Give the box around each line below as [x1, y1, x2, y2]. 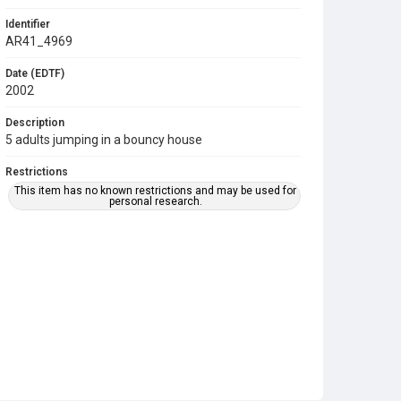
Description [5, 116, 64, 129]
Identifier [5, 18, 50, 30]
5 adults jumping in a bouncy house [5, 132, 202, 147]
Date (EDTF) [5, 67, 64, 80]
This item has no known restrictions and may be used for [14, 184, 297, 197]
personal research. [108, 195, 202, 208]
